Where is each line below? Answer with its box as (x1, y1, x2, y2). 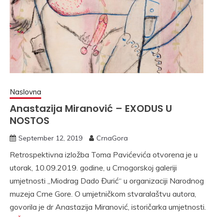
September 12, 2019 (18, 134, 82, 142)
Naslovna (10, 87, 41, 96)
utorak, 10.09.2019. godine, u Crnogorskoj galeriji (10, 163, 177, 172)
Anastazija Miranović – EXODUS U (10, 102, 172, 115)
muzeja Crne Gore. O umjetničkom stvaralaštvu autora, (10, 189, 196, 199)
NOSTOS (10, 114, 49, 127)
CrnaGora (96, 134, 128, 142)
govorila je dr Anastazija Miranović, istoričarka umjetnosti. (10, 202, 206, 212)
